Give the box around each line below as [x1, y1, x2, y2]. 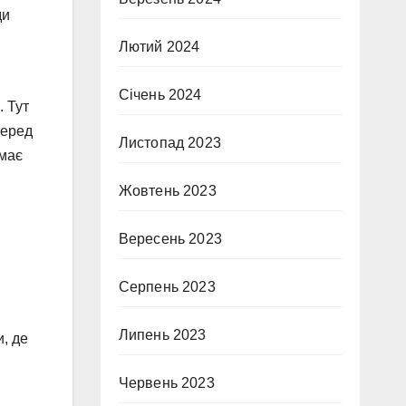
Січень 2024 [118, 87, 202, 102]
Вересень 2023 [118, 231, 223, 246]
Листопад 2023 [118, 135, 222, 150]
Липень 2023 [118, 327, 207, 343]
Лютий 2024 [118, 39, 200, 54]
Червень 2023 [118, 375, 215, 391]
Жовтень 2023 [118, 183, 217, 198]
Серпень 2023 [118, 279, 216, 295]
